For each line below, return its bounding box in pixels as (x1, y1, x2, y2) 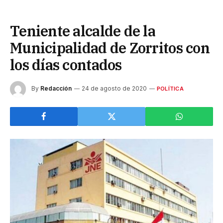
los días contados (10, 55, 122, 74)
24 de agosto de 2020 (82, 84, 147, 92)
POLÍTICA (157, 85, 184, 92)
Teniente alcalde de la (10, 21, 156, 40)
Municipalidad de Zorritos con (10, 38, 210, 57)
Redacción (40, 84, 72, 92)
